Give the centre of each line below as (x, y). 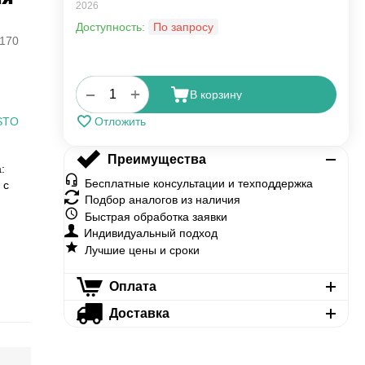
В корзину (216, 95)
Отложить (120, 121)
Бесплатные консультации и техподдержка (199, 183)
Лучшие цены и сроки (142, 250)
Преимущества (156, 159)
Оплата (132, 286)
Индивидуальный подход (151, 233)
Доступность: (110, 27)
